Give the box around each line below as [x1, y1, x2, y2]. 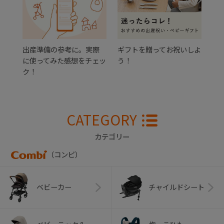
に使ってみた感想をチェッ [22, 56, 106, 65]
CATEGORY [66, 109, 137, 130]
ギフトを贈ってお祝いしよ [117, 45, 201, 54]
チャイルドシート [148, 183, 204, 192]
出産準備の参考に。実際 [22, 45, 100, 54]
